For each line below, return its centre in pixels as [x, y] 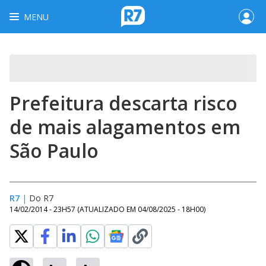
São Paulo [54, 151]
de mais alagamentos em [125, 127]
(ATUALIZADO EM [107, 209]
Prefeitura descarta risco [123, 103]
